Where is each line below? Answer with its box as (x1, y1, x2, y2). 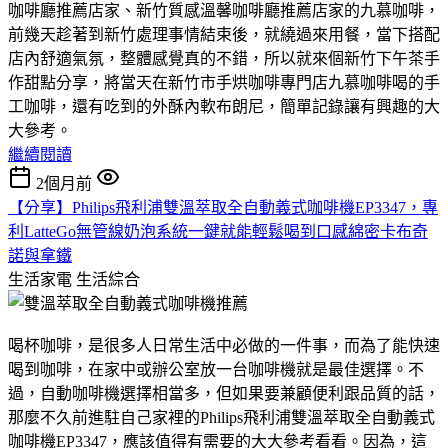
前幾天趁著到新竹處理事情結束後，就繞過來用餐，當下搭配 (8, 25, 440, 43)
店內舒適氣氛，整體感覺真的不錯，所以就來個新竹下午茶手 (8, 49, 440, 67)
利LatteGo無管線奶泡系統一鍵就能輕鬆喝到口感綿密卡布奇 (8, 222, 428, 240)
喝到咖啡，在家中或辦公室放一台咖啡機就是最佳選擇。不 (8, 360, 424, 378)
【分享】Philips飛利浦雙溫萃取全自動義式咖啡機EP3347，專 (8, 198, 438, 216)
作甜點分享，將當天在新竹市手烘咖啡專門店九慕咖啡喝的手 (8, 73, 440, 91)
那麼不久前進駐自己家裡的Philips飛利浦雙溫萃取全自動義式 (8, 408, 435, 426)
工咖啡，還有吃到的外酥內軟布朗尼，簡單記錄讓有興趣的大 (8, 97, 440, 115)
